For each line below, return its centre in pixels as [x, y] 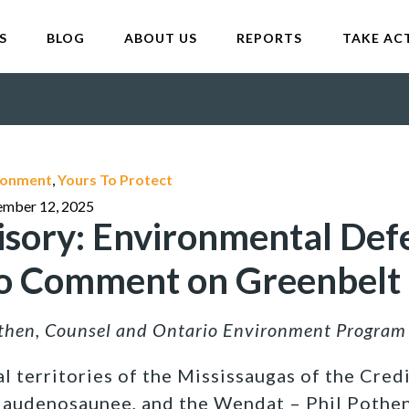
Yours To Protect [115, 179]
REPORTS [270, 38]
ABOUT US [161, 38]
